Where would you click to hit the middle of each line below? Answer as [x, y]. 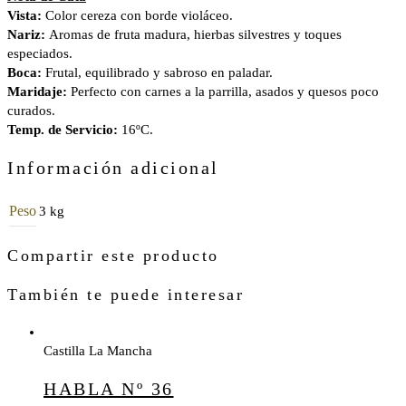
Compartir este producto [113, 256]
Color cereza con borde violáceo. [139, 16]
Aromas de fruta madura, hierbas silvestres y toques [195, 35]
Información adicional [113, 167]
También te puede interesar [126, 295]
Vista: [26, 16]
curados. [31, 111]
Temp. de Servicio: [64, 130]
